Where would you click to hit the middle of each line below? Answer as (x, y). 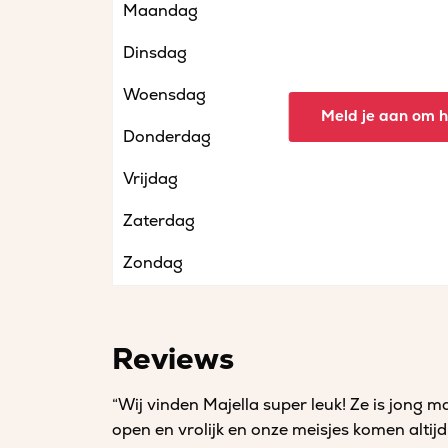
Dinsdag (155, 53)
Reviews (173, 359)
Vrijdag (150, 179)
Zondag (153, 263)
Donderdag (167, 137)
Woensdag (164, 95)
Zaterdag (159, 221)
